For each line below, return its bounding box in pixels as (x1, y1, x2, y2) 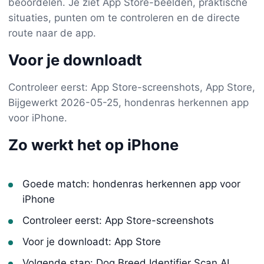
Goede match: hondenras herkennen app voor (22, 177, 240, 190)
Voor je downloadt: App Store (22, 235, 161, 247)
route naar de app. (8, 27, 96, 39)
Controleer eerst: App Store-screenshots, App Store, (8, 81, 255, 93)
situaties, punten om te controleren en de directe (8, 11, 240, 24)
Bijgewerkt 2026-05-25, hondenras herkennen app (8, 96, 249, 108)
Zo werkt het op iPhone (8, 135, 179, 154)
